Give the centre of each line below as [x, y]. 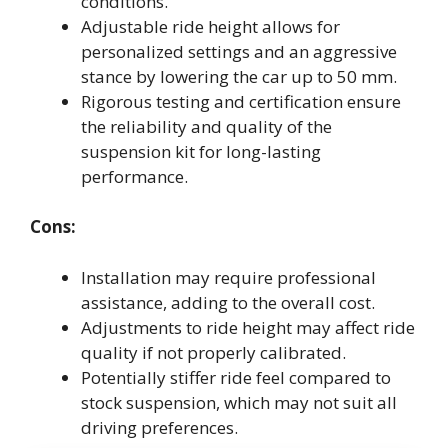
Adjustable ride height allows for [210, 26]
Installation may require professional [228, 277]
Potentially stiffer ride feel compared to [236, 377]
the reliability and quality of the [206, 126]
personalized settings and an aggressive [239, 51]
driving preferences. [159, 427]
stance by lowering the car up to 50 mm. [239, 76]
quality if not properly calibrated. [213, 352]
